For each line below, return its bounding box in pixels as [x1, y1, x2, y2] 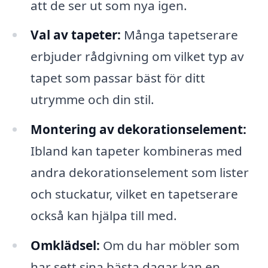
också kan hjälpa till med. [30, 207, 177, 224]
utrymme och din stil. [30, 91, 154, 108]
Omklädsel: [30, 237, 100, 254]
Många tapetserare [120, 26, 238, 44]
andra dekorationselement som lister [30, 164, 249, 181]
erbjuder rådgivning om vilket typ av [30, 48, 244, 65]
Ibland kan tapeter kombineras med [30, 142, 242, 160]
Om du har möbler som [99, 237, 239, 254]
